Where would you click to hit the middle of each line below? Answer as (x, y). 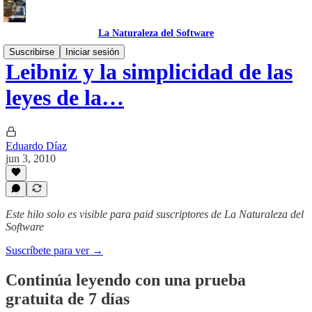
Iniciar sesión (92, 52)
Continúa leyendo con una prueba (126, 280)
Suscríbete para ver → (54, 250)
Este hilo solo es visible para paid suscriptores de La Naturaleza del (155, 214)
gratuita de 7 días (68, 298)
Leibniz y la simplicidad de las (149, 72)
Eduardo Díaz (36, 146)
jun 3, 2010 (31, 158)
